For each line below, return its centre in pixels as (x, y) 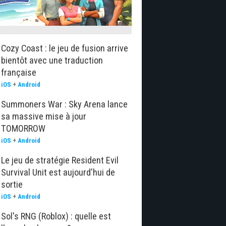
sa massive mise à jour (44, 116)
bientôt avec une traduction (52, 60)
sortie (12, 184)
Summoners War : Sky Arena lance (64, 104)
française (19, 72)
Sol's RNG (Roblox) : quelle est (56, 216)
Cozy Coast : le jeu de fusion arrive (65, 48)
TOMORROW (23, 128)
